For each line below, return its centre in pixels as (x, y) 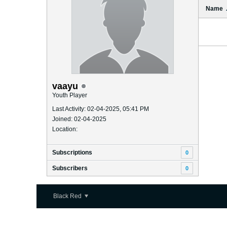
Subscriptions (72, 153)
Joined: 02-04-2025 (79, 119)
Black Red (68, 196)
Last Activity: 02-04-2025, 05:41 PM (101, 109)
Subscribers (70, 168)
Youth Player (70, 95)
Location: (65, 129)
